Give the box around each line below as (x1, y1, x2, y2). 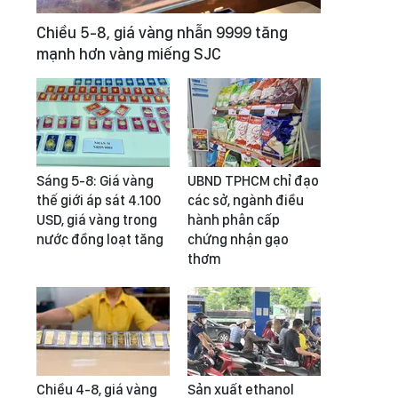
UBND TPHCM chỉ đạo (187, 172, 319, 190)
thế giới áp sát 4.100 (36, 192, 161, 210)
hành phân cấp (187, 211, 280, 229)
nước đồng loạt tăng (36, 231, 163, 249)
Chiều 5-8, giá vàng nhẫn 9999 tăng (36, 23, 288, 43)
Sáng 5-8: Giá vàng (36, 172, 154, 190)
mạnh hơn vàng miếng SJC (36, 44, 221, 64)
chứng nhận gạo (187, 231, 289, 249)
